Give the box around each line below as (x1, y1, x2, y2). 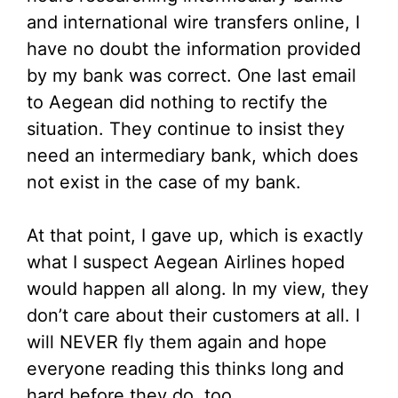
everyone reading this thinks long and (27, 357, 344, 379)
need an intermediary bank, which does (27, 144, 358, 166)
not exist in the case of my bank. (27, 171, 301, 193)
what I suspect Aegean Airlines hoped (27, 251, 345, 273)
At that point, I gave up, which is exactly (27, 224, 363, 246)
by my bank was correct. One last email (27, 64, 356, 86)
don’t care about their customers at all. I (27, 304, 360, 326)
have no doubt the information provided (27, 37, 361, 60)
